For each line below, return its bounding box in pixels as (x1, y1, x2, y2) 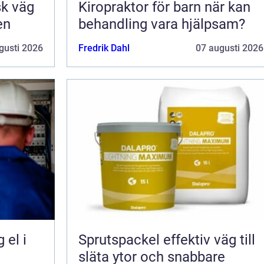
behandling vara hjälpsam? (78, 15, 245, 32)
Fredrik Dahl (78, 42, 130, 54)
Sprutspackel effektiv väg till (78, 231, 163, 248)
